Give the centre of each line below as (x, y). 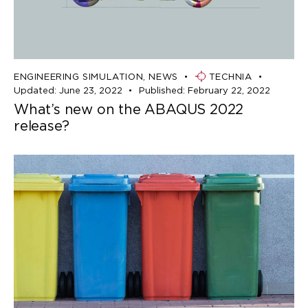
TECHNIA (230, 76)
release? (42, 125)
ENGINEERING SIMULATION (79, 76)
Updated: (35, 90)
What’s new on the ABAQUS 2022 (129, 109)
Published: (162, 90)
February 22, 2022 (229, 90)
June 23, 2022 (90, 90)
